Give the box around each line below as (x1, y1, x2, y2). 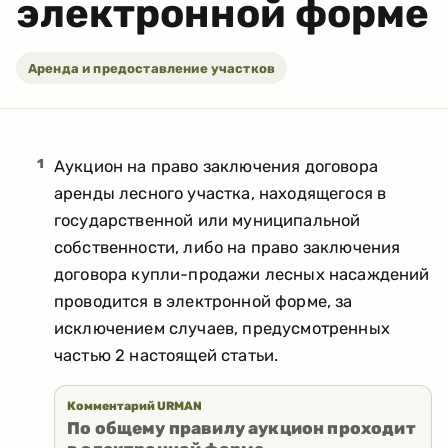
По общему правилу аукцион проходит (67, 418, 416, 438)
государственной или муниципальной (54, 211, 361, 230)
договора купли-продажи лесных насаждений (54, 265, 430, 284)
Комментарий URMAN (67, 399, 202, 413)
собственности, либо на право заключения (54, 238, 401, 257)
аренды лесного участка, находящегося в (54, 184, 387, 203)
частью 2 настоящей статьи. (54, 346, 279, 365)
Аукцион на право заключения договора (54, 157, 378, 176)
